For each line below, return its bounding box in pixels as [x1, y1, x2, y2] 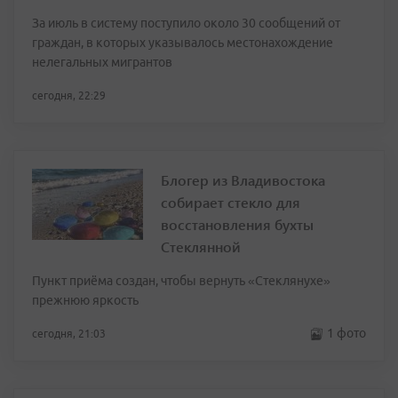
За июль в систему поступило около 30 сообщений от [32, 16, 340, 30]
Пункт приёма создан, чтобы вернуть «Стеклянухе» [32, 274, 330, 288]
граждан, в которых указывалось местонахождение [32, 36, 333, 50]
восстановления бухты [161, 215, 314, 234]
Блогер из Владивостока [161, 171, 325, 189]
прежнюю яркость [32, 293, 139, 307]
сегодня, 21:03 [32, 328, 106, 339]
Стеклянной [161, 237, 241, 256]
